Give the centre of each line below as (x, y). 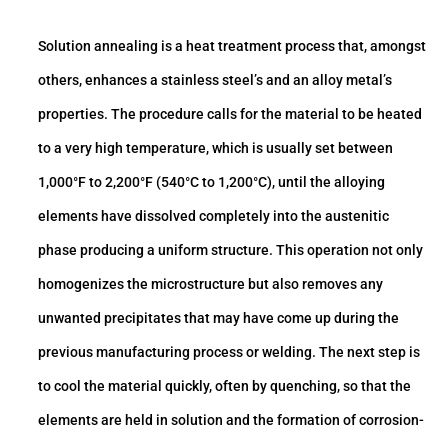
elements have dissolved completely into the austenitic (213, 215)
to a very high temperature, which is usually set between (215, 147)
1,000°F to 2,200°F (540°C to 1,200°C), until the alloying (211, 181)
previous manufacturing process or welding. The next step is (229, 351)
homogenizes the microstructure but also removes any (210, 283)
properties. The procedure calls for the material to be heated (230, 113)
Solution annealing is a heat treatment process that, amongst (232, 45)
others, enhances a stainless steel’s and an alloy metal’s (215, 79)
